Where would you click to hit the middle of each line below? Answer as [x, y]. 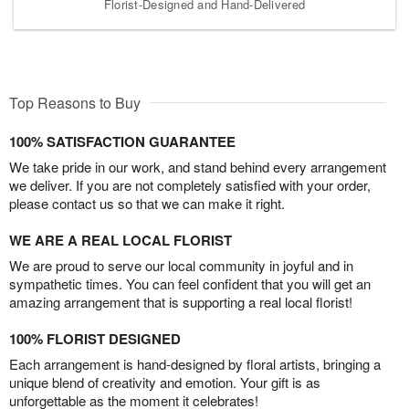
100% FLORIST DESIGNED [95, 338]
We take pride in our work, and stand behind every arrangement [198, 166]
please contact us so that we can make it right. [147, 203]
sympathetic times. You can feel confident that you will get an [190, 283]
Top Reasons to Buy [75, 102]
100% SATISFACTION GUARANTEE [122, 141]
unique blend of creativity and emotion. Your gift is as [165, 382]
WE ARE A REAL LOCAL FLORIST [121, 240]
